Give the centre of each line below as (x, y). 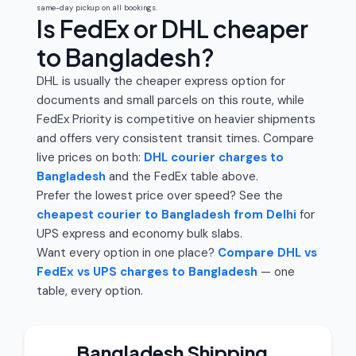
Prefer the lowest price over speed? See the (160, 195)
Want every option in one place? (127, 253)
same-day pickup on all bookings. (97, 8)
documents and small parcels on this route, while (170, 100)
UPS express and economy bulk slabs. (139, 234)
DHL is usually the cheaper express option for (161, 81)
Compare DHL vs (267, 253)
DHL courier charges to (214, 157)
